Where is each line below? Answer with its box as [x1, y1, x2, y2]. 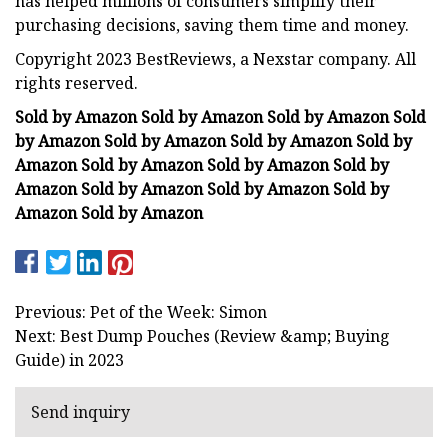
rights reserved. [15, 71, 138, 94]
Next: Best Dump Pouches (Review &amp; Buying [15, 324, 390, 347]
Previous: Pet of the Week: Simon [15, 300, 267, 323]
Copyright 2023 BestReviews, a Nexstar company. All [15, 47, 416, 70]
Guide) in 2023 [15, 348, 124, 371]
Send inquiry [31, 401, 130, 424]
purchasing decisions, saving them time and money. [15, 13, 409, 36]
